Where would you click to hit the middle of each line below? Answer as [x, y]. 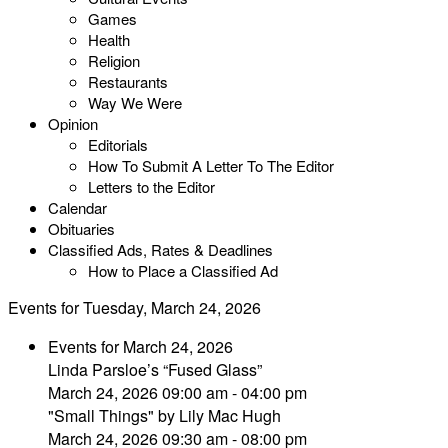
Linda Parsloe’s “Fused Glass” [155, 369]
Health [109, 39]
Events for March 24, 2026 [140, 346]
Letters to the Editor [151, 186]
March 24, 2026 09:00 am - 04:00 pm [177, 392]
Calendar [77, 207]
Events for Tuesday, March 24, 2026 [134, 307]
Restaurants [128, 81]
